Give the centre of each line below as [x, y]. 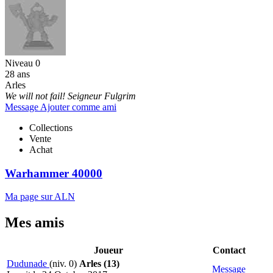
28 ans [17, 74]
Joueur [108, 250]
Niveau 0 [23, 63]
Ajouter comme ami [78, 107]
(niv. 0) [64, 264]
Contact [229, 250]
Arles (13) [99, 264]
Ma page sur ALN [40, 197]
